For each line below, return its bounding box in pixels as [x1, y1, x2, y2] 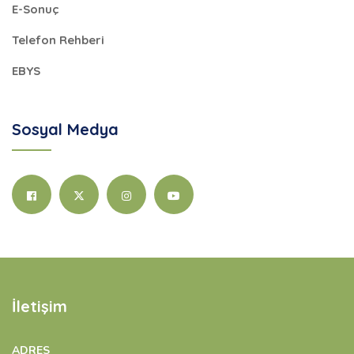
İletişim [12, 296, 67, 316]
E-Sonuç [12, 2, 59, 17]
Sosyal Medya [12, 119, 119, 139]
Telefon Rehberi [12, 32, 104, 47]
